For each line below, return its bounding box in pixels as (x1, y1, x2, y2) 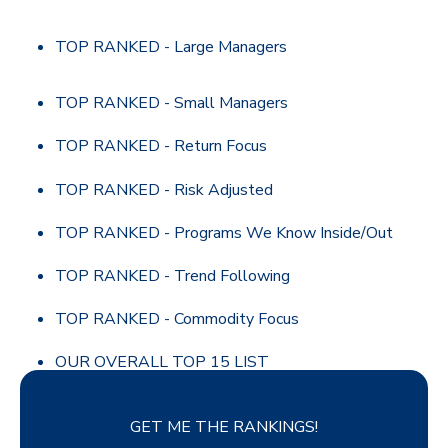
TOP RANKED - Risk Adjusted (55, 178, 274, 201)
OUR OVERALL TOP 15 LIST (55, 351, 270, 374)
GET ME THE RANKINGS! (130, 416, 318, 439)
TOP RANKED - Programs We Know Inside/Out (55, 221, 394, 244)
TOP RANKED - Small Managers (55, 92, 289, 115)
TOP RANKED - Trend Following (55, 265, 291, 288)
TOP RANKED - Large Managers (55, 36, 288, 59)
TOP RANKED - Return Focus (55, 135, 268, 158)
